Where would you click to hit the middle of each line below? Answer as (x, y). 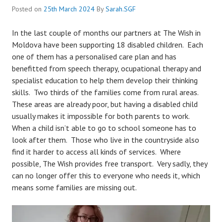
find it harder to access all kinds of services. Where (96, 152)
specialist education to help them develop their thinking (105, 80)
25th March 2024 (69, 9)
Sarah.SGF (121, 9)
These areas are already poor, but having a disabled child (105, 104)
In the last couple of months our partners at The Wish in (106, 33)
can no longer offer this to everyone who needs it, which (106, 175)
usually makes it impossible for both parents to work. (102, 116)
